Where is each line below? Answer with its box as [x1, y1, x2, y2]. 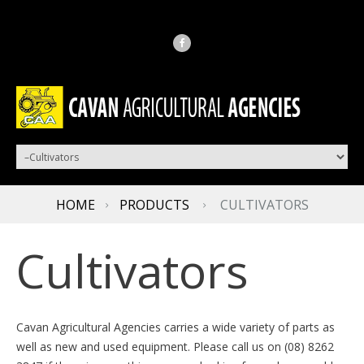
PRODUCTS [119, 195, 189, 214]
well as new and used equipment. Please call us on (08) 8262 [16, 338, 334, 354]
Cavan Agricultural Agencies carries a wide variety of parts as [16, 318, 335, 335]
